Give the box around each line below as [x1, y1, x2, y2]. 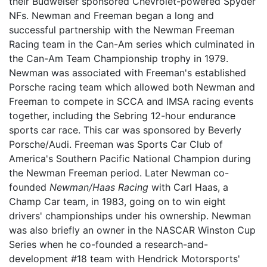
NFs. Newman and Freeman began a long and [9, 10, 214, 22]
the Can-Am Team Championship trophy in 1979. [9, 52, 228, 65]
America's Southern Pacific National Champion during [9, 153, 251, 165]
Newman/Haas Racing [49, 181, 148, 194]
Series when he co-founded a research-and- [9, 238, 208, 251]
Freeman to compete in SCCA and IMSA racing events [9, 95, 253, 108]
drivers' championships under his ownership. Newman [9, 210, 251, 222]
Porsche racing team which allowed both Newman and [9, 81, 255, 94]
